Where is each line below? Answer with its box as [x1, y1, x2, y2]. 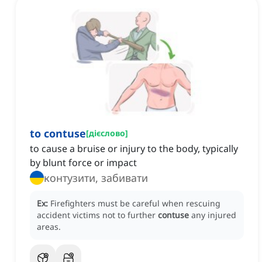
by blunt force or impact [30, 156, 137, 170]
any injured [191, 209, 236, 221]
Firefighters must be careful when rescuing [50, 198, 220, 209]
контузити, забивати [44, 171, 148, 185]
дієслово [89, 127, 125, 139]
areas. [37, 221, 61, 233]
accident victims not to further [37, 209, 158, 221]
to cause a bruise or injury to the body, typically [30, 142, 238, 156]
